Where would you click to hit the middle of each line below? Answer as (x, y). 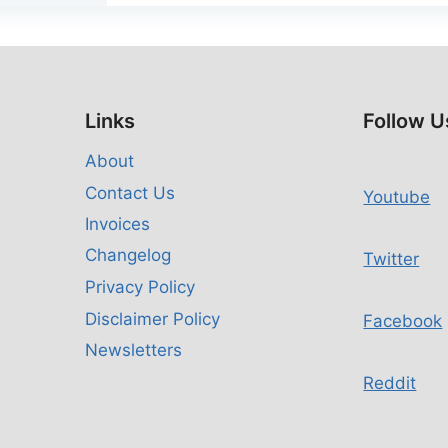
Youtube (397, 197)
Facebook (403, 321)
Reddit (390, 383)
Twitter (391, 259)
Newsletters (133, 349)
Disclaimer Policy (152, 318)
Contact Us (129, 193)
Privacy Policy (139, 287)
